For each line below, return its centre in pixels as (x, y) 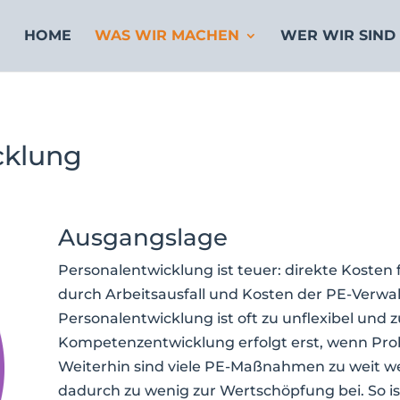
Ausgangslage (142, 238)
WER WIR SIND (337, 35)
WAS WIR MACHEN (167, 35)
